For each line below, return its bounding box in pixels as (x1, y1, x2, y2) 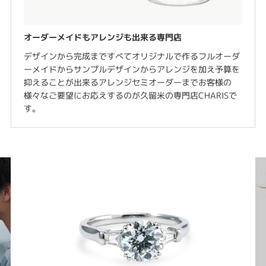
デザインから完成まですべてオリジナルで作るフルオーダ (23, 50, 240, 62)
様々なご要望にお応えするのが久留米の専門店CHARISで (23, 89, 237, 101)
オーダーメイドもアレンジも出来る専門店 (23, 31, 182, 43)
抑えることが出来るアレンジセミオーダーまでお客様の (23, 76, 232, 88)
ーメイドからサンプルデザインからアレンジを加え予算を (23, 63, 240, 75)
